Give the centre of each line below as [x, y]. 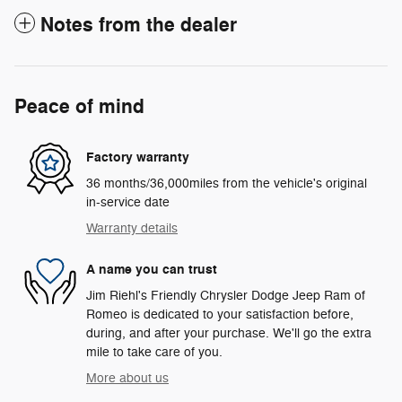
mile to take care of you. [154, 353]
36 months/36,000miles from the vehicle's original [227, 184]
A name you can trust [152, 269]
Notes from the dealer [139, 26]
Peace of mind [79, 107]
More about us [127, 379]
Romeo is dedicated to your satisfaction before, [220, 315]
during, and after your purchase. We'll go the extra [229, 334]
